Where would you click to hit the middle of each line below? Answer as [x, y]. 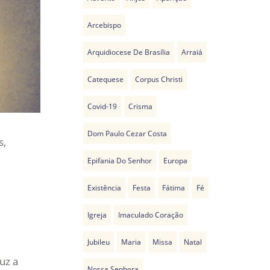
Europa [176, 161]
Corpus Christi [159, 79]
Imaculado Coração [151, 215]
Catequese [106, 79]
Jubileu [99, 242]
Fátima [174, 188]
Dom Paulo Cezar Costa [127, 133]
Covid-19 [102, 106]
